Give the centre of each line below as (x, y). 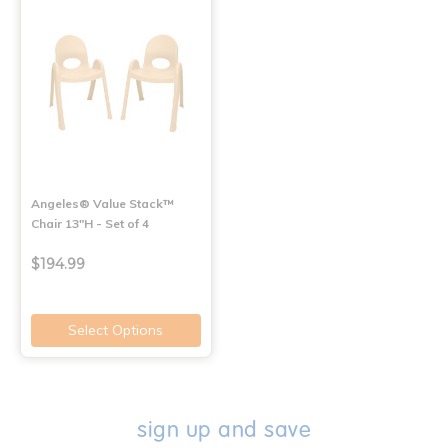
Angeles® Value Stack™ (102, 203)
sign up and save (224, 429)
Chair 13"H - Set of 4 (90, 223)
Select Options (116, 329)
